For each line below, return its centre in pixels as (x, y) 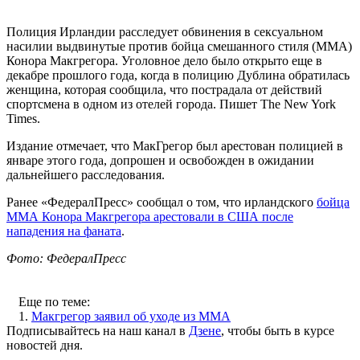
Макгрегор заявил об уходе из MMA (131, 316)
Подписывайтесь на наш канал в (98, 330)
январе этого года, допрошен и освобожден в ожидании (160, 160)
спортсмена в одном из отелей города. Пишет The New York (171, 104)
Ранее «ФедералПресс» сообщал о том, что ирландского (162, 202)
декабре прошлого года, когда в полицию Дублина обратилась (178, 75)
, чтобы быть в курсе (278, 330)
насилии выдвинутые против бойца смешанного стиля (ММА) (179, 46)
